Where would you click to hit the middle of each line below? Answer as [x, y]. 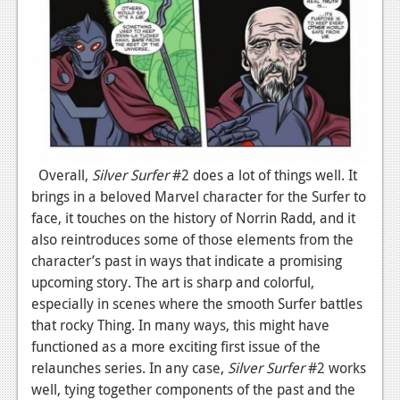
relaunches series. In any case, [129, 367]
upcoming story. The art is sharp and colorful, [173, 282]
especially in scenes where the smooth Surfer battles [197, 303]
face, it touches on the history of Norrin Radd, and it [193, 217]
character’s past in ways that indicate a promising [187, 260]
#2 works [337, 367]
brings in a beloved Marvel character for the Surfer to [199, 196]
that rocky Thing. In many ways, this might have [180, 325]
